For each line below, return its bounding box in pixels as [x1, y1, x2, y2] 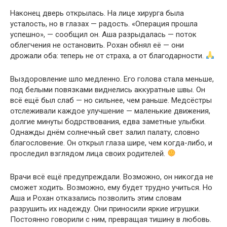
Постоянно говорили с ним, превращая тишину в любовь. [10, 214, 211, 224]
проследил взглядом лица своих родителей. [10, 148, 167, 158]
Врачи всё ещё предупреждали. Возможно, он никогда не [10, 172, 213, 181]
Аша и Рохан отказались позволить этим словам [10, 193, 181, 203]
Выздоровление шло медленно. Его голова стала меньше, [10, 74, 214, 84]
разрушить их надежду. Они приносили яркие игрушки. [10, 204, 200, 213]
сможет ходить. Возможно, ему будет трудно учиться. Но [10, 182, 212, 192]
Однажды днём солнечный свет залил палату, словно [10, 127, 200, 137]
